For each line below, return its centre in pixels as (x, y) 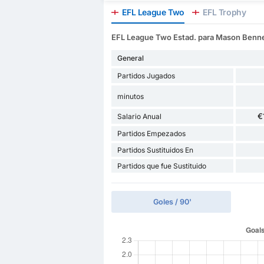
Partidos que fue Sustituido (161, 166)
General (130, 58)
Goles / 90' (173, 202)
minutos (130, 96)
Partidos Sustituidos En (155, 150)
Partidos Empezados (151, 134)
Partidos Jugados (146, 76)
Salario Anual (139, 117)
